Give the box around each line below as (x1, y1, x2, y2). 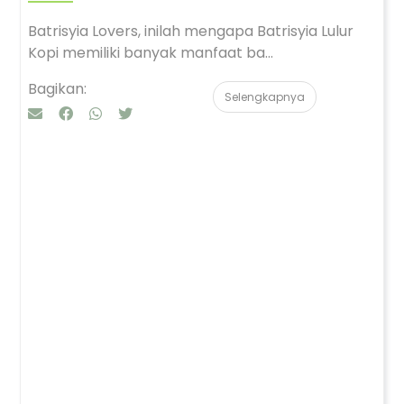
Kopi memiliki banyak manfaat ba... (28, 42, 273, 63)
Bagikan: (28, 78, 87, 99)
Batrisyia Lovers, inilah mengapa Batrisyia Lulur (28, 21, 353, 41)
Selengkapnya (225, 89, 305, 105)
